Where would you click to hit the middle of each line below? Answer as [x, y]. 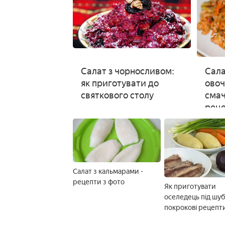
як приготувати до [120, 83]
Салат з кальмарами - [108, 172]
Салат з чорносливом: [127, 71]
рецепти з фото [98, 182]
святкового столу [117, 95]
